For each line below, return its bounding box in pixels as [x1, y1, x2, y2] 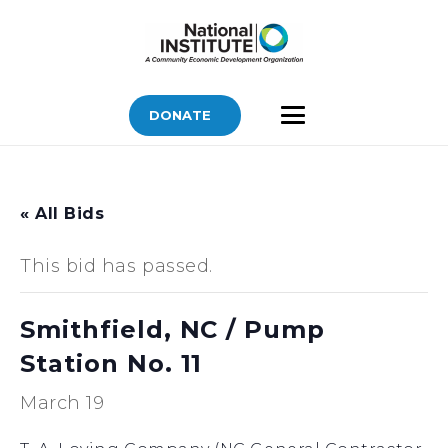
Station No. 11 [20, 349, 203, 378]
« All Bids [20, 204, 105, 223]
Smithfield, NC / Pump [20, 315, 326, 344]
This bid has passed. [20, 255, 213, 277]
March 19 [20, 392, 105, 414]
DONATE [149, 106, 212, 123]
